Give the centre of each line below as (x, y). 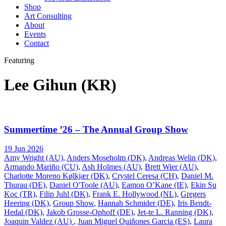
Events (35, 34)
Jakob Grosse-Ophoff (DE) (90, 212)
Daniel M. (197, 176)
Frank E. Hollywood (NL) (134, 194)
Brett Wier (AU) (171, 167)
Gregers (193, 194)
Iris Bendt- (194, 203)
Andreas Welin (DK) (182, 158)
